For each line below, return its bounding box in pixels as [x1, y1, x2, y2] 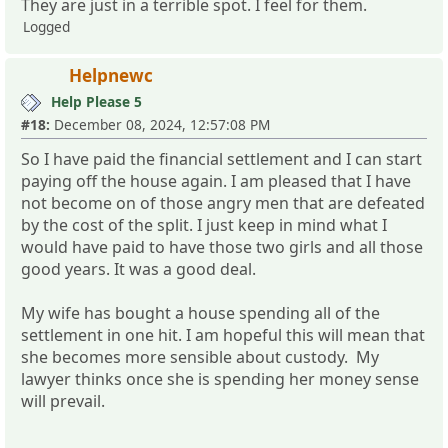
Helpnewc [69, 63, 153, 87]
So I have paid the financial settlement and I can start [21, 147, 422, 170]
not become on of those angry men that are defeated [21, 191, 425, 214]
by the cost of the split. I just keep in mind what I [21, 213, 387, 236]
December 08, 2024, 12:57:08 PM [50, 114, 270, 134]
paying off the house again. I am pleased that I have [21, 169, 411, 192]
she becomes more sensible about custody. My [21, 345, 379, 368]
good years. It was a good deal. [21, 257, 256, 280]
